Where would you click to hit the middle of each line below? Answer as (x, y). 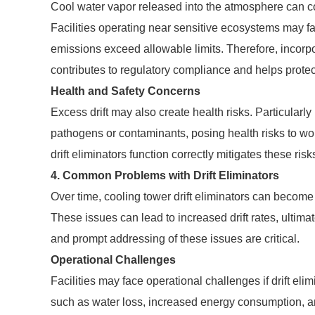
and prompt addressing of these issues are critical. (175, 239)
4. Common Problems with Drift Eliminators (165, 175)
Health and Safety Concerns (126, 91)
